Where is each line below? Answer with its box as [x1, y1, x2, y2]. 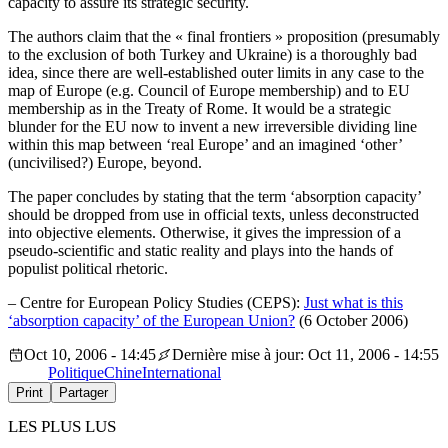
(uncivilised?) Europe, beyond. [8, 154, 206, 172]
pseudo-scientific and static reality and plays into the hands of [8, 242, 393, 260]
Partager [59, 385, 108, 401]
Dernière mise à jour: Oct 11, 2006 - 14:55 [172, 346, 439, 364]
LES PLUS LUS [8, 417, 116, 437]
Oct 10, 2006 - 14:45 [24, 346, 156, 364]
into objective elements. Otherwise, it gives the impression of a [8, 224, 401, 242]
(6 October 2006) [295, 312, 408, 330]
